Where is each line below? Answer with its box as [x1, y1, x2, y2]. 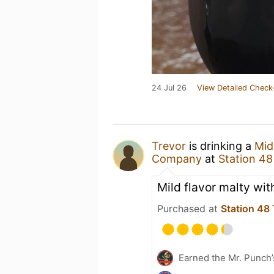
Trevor [152, 139, 186, 152]
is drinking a [186, 139, 254, 152]
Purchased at [157, 202, 221, 215]
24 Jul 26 [152, 83, 187, 92]
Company [152, 152, 202, 165]
